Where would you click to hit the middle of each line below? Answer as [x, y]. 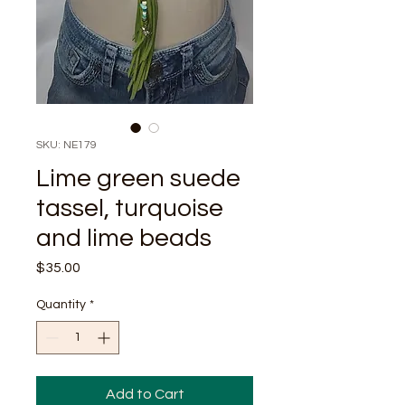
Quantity [61, 305]
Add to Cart [145, 395]
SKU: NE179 [66, 146]
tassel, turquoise [130, 209]
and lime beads [124, 239]
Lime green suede [138, 179]
